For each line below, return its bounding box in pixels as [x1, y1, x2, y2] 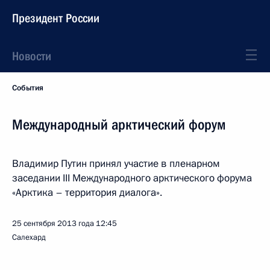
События [12, 83, 43, 93]
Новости [12, 49, 51, 63]
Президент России [12, 11, 99, 25]
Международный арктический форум [12, 116, 226, 133]
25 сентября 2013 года [12, 218, 94, 229]
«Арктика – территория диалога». [12, 186, 162, 199]
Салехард [12, 232, 46, 243]
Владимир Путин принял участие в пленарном [12, 157, 220, 171]
